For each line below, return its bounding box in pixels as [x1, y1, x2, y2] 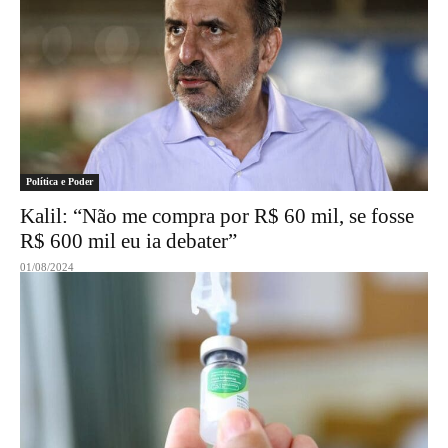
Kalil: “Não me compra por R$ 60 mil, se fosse [20, 204, 414, 228]
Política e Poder [26, 176, 93, 187]
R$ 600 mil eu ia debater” [20, 229, 237, 253]
